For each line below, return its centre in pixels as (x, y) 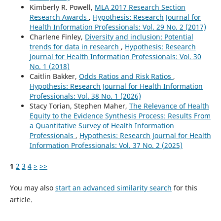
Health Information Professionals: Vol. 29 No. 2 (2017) (118, 27)
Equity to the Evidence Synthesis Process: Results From (120, 116)
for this (184, 188)
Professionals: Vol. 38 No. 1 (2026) (85, 96)
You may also (32, 188)
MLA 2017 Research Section (140, 7)
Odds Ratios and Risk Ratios (126, 76)
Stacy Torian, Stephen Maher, (79, 106)
